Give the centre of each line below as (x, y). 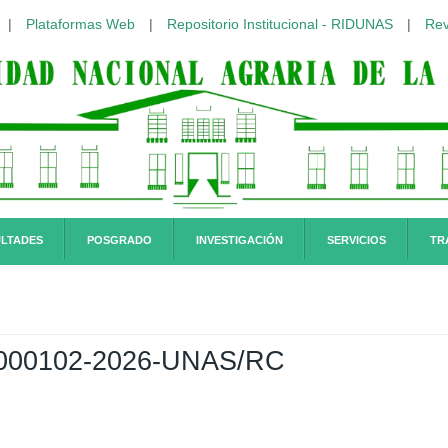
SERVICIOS (356, 240)
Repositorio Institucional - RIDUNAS (279, 24)
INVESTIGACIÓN (239, 240)
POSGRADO (119, 240)
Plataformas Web (80, 24)
